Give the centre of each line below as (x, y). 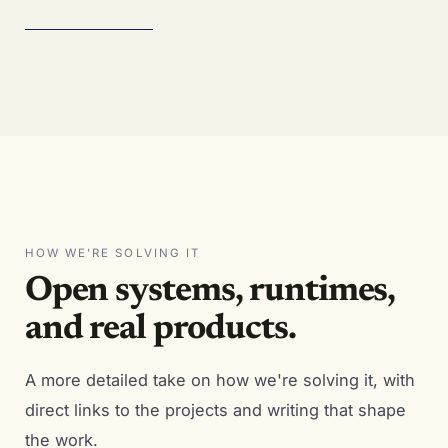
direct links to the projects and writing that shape (215, 410)
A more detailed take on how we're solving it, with (219, 380)
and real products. (160, 330)
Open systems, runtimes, (209, 292)
